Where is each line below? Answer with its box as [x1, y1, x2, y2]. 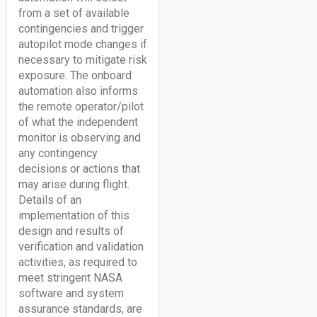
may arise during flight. [18, 178, 129, 191]
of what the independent [18, 115, 138, 129]
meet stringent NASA [18, 271, 122, 284]
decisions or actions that [18, 162, 140, 175]
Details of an [18, 193, 81, 207]
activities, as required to [18, 255, 137, 269]
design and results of [18, 224, 124, 238]
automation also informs [18, 84, 138, 98]
